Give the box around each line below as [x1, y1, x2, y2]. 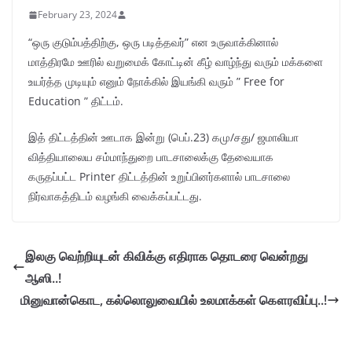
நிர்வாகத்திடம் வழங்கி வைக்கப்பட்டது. [28, 189, 202, 204]
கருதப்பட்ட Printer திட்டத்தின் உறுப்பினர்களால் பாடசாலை [28, 169, 290, 185]
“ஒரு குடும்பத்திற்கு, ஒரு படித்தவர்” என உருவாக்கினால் [28, 35, 278, 50]
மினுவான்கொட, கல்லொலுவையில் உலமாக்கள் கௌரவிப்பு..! [20, 291, 327, 310]
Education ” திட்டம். [28, 93, 123, 109]
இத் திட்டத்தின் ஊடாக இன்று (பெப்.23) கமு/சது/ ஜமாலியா [28, 130, 299, 145]
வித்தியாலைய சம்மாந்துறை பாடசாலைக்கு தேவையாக [28, 149, 273, 165]
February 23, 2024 [38, 8, 117, 22]
